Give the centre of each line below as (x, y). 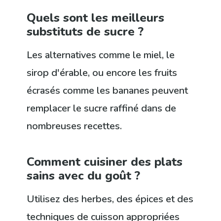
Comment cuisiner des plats (105, 162)
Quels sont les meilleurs (96, 18)
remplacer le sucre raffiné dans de (102, 109)
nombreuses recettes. (74, 126)
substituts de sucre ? (85, 32)
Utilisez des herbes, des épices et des (110, 199)
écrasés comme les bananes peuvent (108, 91)
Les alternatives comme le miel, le (101, 55)
